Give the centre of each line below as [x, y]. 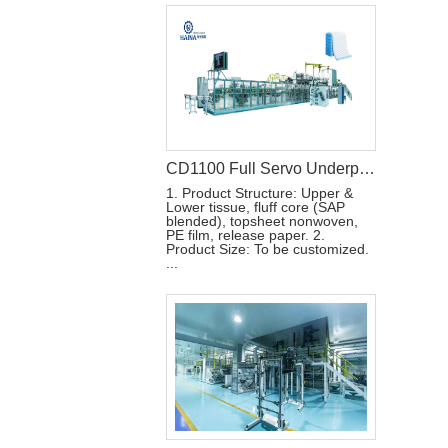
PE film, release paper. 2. [245, 235]
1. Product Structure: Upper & [259, 193]
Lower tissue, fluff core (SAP [255, 207]
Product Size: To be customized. [267, 249]
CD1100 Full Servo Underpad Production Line [367, 168]
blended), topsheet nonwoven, [262, 221]
